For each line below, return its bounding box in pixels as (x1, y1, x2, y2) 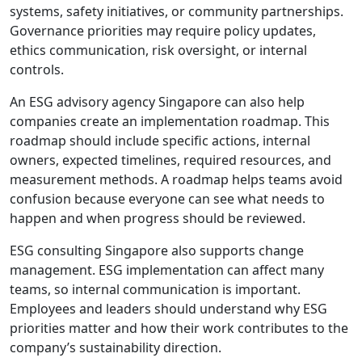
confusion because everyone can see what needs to (10, 189, 325, 208)
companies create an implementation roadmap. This (10, 112, 330, 130)
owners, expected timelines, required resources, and (10, 150, 331, 169)
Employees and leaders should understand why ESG (10, 299, 327, 318)
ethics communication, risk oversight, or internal (10, 40, 307, 59)
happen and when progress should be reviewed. (10, 208, 305, 227)
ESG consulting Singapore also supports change (10, 241, 304, 259)
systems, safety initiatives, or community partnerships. (10, 2, 343, 20)
